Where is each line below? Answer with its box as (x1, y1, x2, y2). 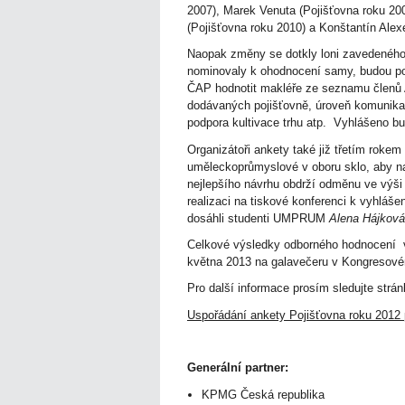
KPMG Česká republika (202, 387, 325, 401)
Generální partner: (187, 361, 288, 375)
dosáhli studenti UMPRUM (187, 211, 329, 225)
